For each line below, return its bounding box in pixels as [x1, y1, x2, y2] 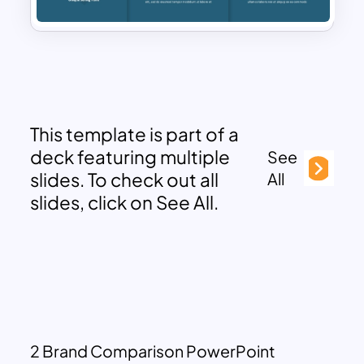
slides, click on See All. [30, 190, 219, 214]
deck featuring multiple [30, 145, 231, 168]
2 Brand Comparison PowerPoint [30, 340, 276, 361]
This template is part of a [30, 122, 240, 145]
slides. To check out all [30, 167, 219, 191]
